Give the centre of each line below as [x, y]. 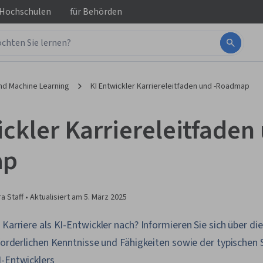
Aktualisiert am [57, 197]
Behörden [102, 12]
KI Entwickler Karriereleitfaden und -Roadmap [170, 86]
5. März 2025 [105, 197]
